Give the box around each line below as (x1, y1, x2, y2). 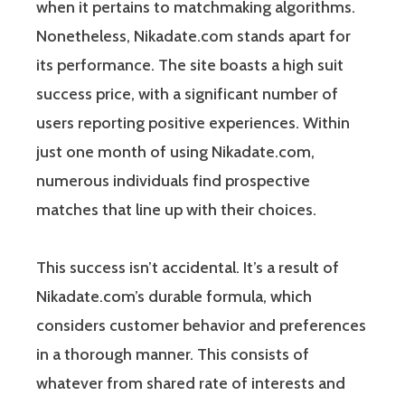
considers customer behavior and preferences (36, 315, 366, 335)
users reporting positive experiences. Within (36, 112, 350, 133)
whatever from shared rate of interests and (36, 372, 345, 393)
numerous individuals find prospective (36, 170, 310, 191)
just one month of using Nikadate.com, (36, 141, 315, 162)
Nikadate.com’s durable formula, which (36, 286, 312, 306)
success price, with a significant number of (36, 83, 338, 104)
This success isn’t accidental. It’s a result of (36, 257, 339, 278)
